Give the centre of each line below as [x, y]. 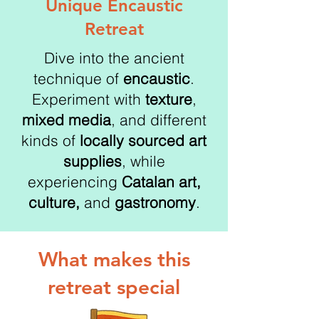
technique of [78, 78]
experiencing [74, 182]
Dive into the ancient [114, 58]
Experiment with [88, 99]
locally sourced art [143, 140]
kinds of [51, 140]
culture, [54, 202]
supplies [92, 161]
